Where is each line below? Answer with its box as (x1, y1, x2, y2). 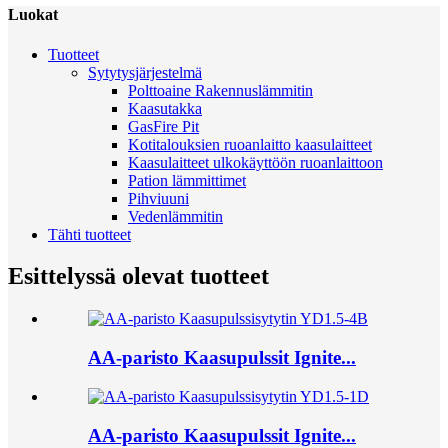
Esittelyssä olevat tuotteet (8, 263, 269, 290)
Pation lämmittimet (128, 171, 246, 189)
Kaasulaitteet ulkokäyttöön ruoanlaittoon (128, 153, 383, 171)
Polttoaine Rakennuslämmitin (128, 81, 313, 99)
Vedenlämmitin (128, 207, 223, 225)
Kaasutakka (128, 99, 202, 117)
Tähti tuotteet (48, 225, 131, 243)
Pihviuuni (128, 189, 189, 207)
